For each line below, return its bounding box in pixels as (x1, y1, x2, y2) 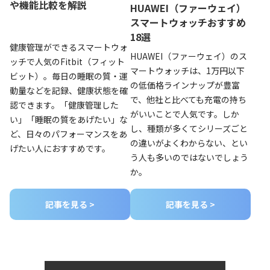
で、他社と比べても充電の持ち (130, 93, 246, 105)
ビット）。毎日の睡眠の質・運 (10, 70, 128, 83)
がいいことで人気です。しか (130, 107, 239, 120)
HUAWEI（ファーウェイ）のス (130, 49, 247, 62)
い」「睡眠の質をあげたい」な (10, 113, 128, 126)
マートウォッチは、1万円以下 (130, 64, 245, 77)
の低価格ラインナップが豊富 (130, 78, 240, 91)
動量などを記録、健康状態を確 (10, 84, 128, 97)
